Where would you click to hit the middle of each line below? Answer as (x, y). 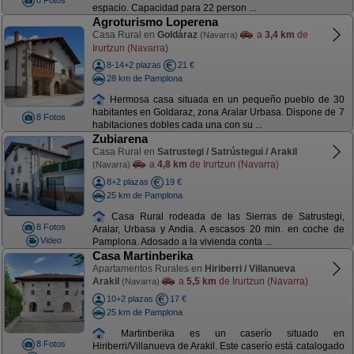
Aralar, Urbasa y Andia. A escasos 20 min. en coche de (218, 230)
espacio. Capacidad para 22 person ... (174, 8)
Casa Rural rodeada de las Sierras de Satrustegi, (225, 216)
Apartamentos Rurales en (148, 269)
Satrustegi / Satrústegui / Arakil (227, 152)
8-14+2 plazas (134, 65)
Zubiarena (120, 139)
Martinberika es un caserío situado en (225, 333)
